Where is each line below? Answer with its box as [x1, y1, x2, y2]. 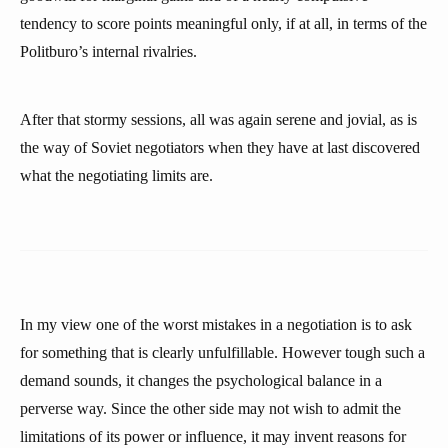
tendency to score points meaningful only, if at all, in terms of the [20, 15, 427, 32]
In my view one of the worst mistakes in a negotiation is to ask [20, 316, 412, 333]
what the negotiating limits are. [20, 167, 213, 184]
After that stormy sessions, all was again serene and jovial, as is [20, 111, 417, 128]
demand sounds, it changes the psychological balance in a [20, 372, 382, 389]
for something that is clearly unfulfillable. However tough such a [20, 344, 425, 361]
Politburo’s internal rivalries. [20, 43, 197, 60]
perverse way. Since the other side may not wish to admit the [20, 400, 401, 417]
